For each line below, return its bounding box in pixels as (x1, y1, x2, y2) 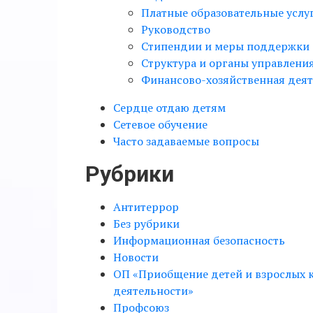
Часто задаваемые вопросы (113, 133, 259, 149)
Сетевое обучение (113, 117, 208, 132)
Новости (113, 249, 159, 265)
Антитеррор (113, 199, 179, 214)
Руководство (141, 22, 210, 37)
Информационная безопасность (113, 233, 285, 248)
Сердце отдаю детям (113, 100, 226, 115)
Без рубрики (113, 216, 180, 231)
